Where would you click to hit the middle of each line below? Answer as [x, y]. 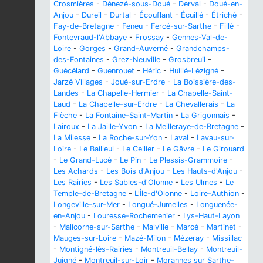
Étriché [224, 15]
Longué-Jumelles [158, 204]
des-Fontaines [79, 59]
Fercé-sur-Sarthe [181, 26]
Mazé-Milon [145, 238]
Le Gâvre [178, 149]
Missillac [227, 238]
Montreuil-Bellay [169, 249]
